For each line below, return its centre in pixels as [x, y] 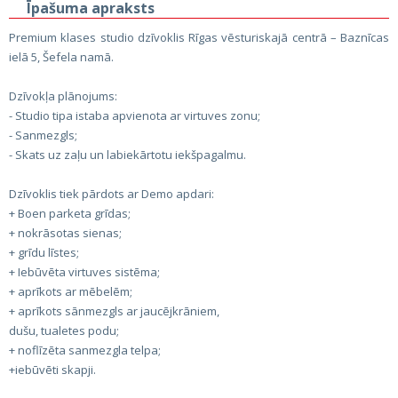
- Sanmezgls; [43, 135]
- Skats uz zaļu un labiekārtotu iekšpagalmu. [127, 155]
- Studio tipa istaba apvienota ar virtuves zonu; [135, 115]
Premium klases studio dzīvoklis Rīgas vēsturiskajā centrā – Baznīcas [199, 37]
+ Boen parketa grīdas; [70, 213]
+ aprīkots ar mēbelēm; [71, 291]
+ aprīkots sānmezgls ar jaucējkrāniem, [114, 311]
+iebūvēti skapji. [52, 370]
